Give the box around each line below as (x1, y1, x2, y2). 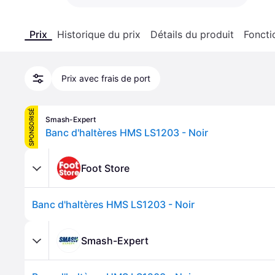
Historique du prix (57, 28, 141, 41)
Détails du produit (150, 28, 234, 41)
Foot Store (81, 161, 130, 174)
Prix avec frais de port (61, 73, 150, 83)
